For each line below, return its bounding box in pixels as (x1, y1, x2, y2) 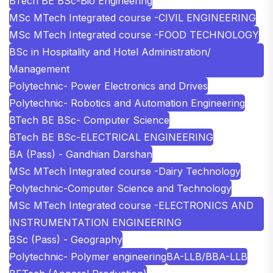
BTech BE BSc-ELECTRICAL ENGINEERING (9, 131, 213, 144)
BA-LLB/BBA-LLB (166, 250, 247, 263)
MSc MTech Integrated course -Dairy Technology (9, 165, 241, 178)
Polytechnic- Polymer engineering (9, 250, 166, 263)
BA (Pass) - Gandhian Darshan (9, 148, 152, 161)
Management (9, 63, 69, 76)
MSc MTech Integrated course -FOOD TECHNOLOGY (9, 29, 259, 41)
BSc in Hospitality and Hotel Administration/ (9, 46, 211, 58)
